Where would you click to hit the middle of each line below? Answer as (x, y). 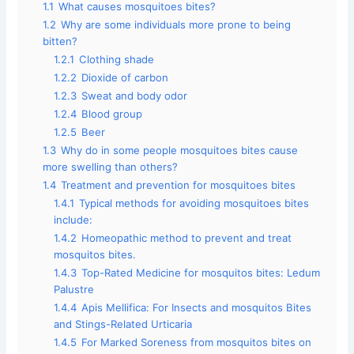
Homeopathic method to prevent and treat (187, 237)
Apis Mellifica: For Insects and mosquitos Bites (197, 307)
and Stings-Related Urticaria (123, 324)
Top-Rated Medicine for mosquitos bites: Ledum (201, 272)
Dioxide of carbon (125, 77)
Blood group (112, 113)
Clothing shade (117, 59)
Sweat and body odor (135, 95)
